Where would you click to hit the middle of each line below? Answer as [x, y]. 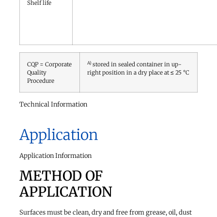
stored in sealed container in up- [137, 64]
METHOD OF [61, 176]
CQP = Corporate [49, 64]
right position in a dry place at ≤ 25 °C [138, 72]
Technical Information [53, 104]
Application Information [55, 156]
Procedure [41, 80]
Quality [37, 72]
